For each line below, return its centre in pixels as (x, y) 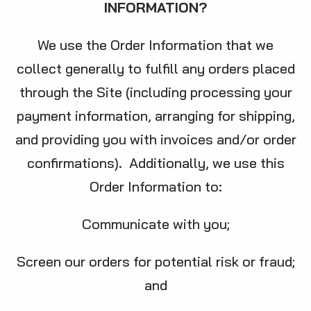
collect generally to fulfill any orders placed (155, 68)
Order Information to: (155, 186)
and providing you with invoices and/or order (155, 139)
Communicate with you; (155, 224)
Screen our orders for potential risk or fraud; (155, 261)
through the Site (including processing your (155, 92)
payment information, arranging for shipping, (155, 116)
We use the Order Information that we (155, 45)
